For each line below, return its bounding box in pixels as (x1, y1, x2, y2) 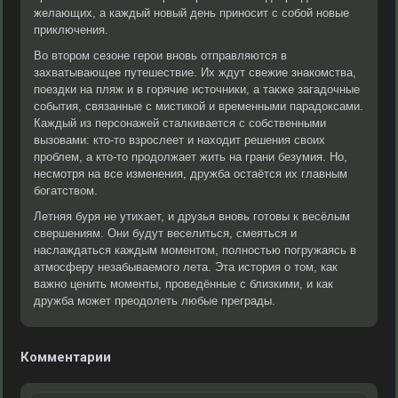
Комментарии (20, 349, 111, 365)
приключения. (34, 23, 108, 36)
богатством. (34, 184, 98, 197)
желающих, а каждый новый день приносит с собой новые (34, 6, 349, 20)
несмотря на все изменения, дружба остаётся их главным (34, 167, 347, 180)
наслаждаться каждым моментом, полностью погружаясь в (34, 243, 356, 257)
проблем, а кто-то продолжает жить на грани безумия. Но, (34, 150, 347, 163)
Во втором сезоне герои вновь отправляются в (34, 49, 287, 62)
